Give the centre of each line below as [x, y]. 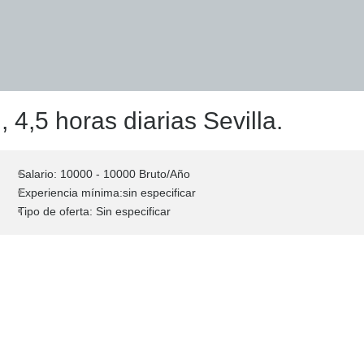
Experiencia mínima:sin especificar [107, 193]
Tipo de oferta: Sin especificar [94, 211]
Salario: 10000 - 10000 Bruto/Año [104, 174]
